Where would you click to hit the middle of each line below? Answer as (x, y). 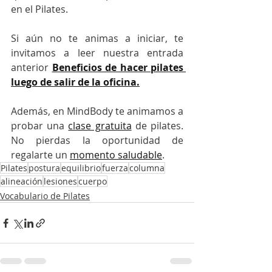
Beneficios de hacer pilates (117, 68)
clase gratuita (100, 126)
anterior (32, 68)
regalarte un (40, 155)
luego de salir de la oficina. (75, 82)
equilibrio (81, 168)
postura (44, 168)
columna (147, 168)
